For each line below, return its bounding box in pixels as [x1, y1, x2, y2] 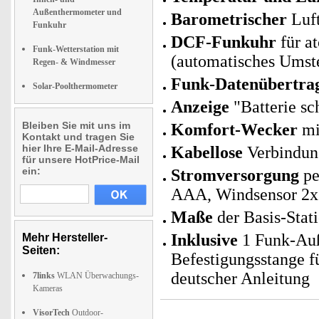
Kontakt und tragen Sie [22, 131, 135, 142]
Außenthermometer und [33, 7, 122, 17]
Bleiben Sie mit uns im [22, 120, 130, 131]
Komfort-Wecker [171, 120, 298, 139]
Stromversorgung [171, 166, 299, 184]
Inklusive [171, 231, 238, 249]
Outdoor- [70, 308, 103, 318]
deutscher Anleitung [171, 269, 310, 288]
